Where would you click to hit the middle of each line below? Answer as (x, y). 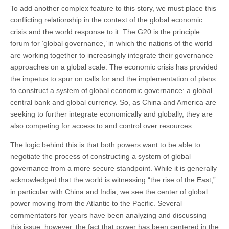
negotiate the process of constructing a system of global (100, 156)
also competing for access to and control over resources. (102, 125)
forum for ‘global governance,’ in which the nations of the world (111, 43)
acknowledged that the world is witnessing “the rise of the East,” (113, 180)
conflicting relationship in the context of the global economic (106, 20)
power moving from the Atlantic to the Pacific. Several (96, 203)
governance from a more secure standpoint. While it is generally (113, 168)
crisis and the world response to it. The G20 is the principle (105, 31)
